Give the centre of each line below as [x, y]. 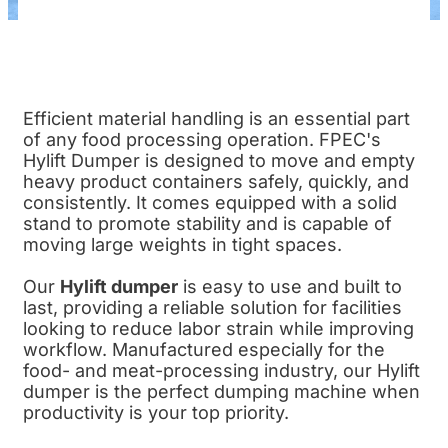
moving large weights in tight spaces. [182, 244]
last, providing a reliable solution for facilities [212, 307]
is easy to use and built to [290, 286]
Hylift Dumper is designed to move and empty [219, 160]
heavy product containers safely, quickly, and [216, 181]
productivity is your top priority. [156, 412]
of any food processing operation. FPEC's [202, 139]
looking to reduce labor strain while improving [218, 328]
